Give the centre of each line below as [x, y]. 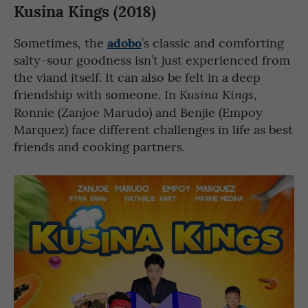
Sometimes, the [60, 42]
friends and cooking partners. [101, 146]
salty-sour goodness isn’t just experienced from [152, 59]
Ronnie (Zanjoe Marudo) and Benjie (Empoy [138, 111]
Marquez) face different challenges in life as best [153, 129]
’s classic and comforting [213, 42]
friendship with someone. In [97, 93]
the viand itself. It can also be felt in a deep [137, 76]
